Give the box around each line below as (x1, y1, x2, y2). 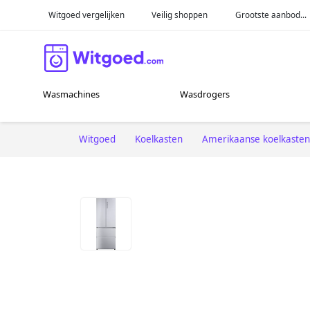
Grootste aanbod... (235, 9, 307, 20)
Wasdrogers (180, 88, 230, 101)
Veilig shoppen (152, 9, 208, 20)
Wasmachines (43, 88, 100, 101)
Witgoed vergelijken (48, 9, 125, 20)
